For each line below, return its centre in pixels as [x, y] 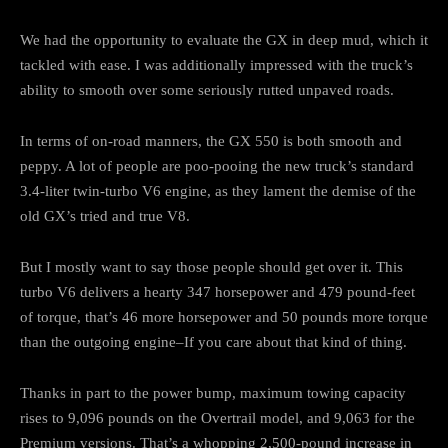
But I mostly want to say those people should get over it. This [211, 266]
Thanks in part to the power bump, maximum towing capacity [213, 392]
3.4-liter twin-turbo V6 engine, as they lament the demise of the [218, 190]
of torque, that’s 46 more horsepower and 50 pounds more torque [224, 316]
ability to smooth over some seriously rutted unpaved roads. [207, 89]
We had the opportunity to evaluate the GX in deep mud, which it [224, 39]
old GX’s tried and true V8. [105, 215]
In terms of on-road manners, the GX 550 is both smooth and [211, 140]
